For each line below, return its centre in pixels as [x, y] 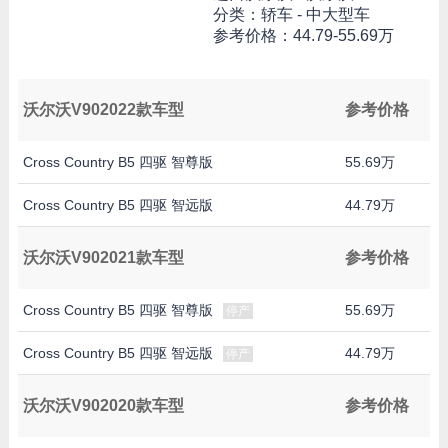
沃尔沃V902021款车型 [103, 257]
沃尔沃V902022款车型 [103, 109]
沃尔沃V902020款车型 [103, 405]
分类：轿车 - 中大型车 [291, 15]
